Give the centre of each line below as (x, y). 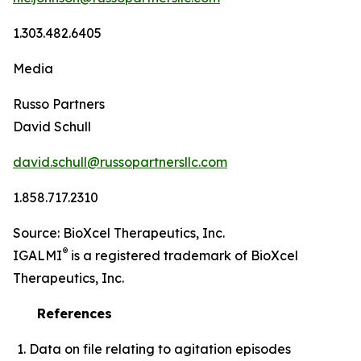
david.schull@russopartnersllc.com (120, 162)
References (75, 313)
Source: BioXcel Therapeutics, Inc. (120, 232)
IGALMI (37, 255)
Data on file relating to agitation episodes (160, 349)
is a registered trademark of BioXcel (183, 255)
